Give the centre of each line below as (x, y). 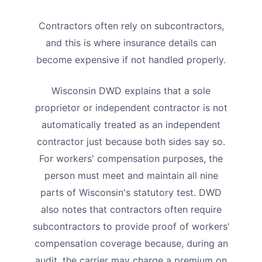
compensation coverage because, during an (131, 243)
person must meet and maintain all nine (131, 175)
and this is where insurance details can (131, 42)
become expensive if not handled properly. (131, 59)
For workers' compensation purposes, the (131, 158)
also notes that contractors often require (131, 209)
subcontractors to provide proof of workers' (131, 226)
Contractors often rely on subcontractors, (131, 25)
